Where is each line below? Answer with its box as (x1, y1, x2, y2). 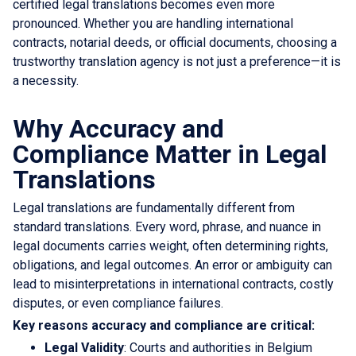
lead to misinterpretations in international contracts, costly (13, 276, 334, 292)
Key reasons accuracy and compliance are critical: (13, 317, 315, 333)
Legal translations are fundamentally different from (13, 199, 295, 215)
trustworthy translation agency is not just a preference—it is (13, 53, 341, 69)
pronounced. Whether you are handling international (13, 15, 293, 31)
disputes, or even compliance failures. (13, 295, 223, 311)
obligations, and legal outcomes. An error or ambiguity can (13, 257, 332, 273)
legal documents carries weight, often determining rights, (13, 238, 328, 253)
